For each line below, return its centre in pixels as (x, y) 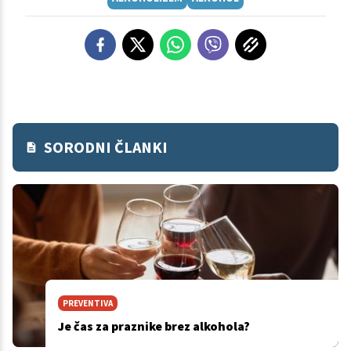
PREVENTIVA (87, 304)
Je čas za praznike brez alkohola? (154, 326)
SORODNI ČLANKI (106, 147)
